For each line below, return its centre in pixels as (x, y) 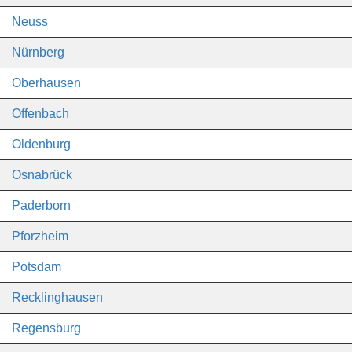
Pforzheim (40, 236)
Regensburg (46, 328)
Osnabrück (42, 175)
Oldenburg (41, 144)
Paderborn (41, 205)
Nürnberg (38, 52)
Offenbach (40, 114)
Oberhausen (46, 83)
